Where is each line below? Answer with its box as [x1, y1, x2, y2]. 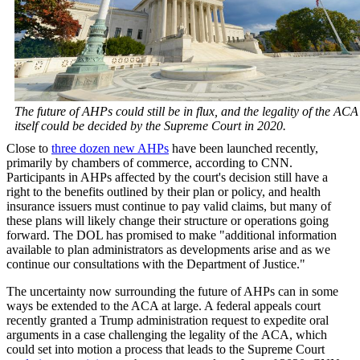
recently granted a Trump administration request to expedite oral [6, 313, 329, 327]
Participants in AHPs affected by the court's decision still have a [6, 170, 328, 184]
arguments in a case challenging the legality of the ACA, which [6, 327, 327, 342]
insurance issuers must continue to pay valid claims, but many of [6, 198, 331, 213]
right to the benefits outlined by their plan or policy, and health [6, 184, 321, 198]
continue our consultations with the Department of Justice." [6, 256, 305, 271]
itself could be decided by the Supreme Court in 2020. [14, 118, 286, 133]
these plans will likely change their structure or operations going [6, 213, 329, 227]
